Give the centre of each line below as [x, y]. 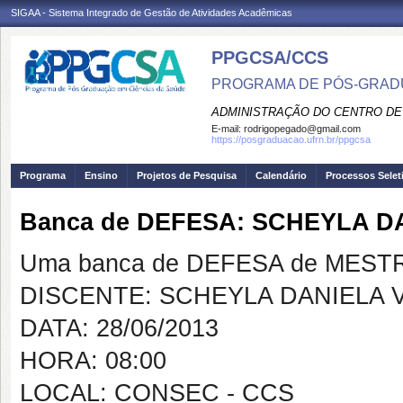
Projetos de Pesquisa [187, 175]
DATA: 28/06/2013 [119, 328]
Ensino [101, 175]
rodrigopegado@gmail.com [302, 129]
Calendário [281, 175]
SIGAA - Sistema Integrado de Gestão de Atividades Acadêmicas [152, 13]
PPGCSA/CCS [270, 58]
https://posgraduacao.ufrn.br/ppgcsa [291, 139]
